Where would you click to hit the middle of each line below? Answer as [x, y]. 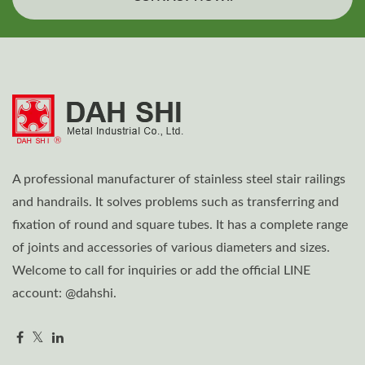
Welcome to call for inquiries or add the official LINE [161, 271]
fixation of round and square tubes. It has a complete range [180, 225]
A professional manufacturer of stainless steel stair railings [179, 180]
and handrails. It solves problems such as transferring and [176, 202]
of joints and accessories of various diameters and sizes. [171, 248]
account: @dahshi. [64, 294]
